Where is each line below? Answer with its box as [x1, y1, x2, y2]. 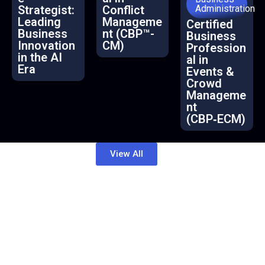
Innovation [18, 38, 75, 53]
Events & [186, 64, 235, 79]
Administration [195, 2, 256, 14]
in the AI [18, 50, 62, 64]
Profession [186, 40, 247, 55]
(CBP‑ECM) [186, 111, 246, 126]
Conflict [102, 2, 144, 17]
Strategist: [18, 2, 75, 17]
